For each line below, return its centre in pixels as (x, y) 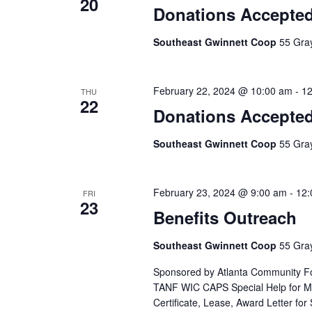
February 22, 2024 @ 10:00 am (223, 91)
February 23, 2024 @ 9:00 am (220, 192)
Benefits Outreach (225, 217)
